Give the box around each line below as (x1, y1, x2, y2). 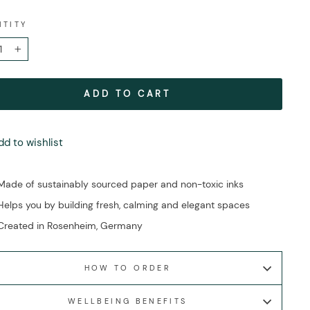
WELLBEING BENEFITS (68, 296, 188, 307)
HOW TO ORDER (84, 263, 171, 273)
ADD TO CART (84, 88, 172, 100)
